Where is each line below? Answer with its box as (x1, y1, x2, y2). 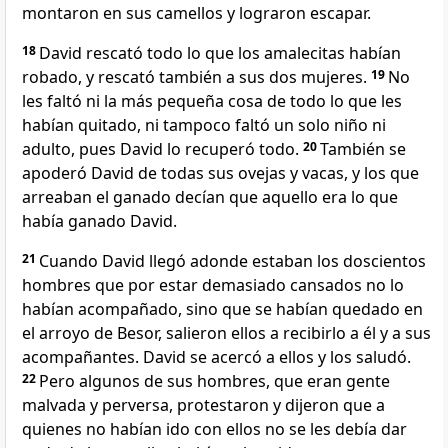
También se (320, 138, 406, 161)
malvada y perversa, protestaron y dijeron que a (22, 394, 385, 417)
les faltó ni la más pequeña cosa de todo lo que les (22, 90, 402, 113)
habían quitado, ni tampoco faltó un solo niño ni (22, 114, 386, 137)
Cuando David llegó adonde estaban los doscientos (39, 250, 426, 273)
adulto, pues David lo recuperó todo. (22, 138, 299, 161)
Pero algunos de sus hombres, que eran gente (39, 370, 390, 393)
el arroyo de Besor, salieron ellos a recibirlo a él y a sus (22, 322, 431, 345)
